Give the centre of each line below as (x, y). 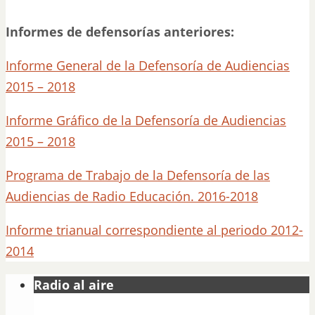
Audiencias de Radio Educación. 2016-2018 (132, 196)
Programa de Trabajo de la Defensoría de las (138, 175)
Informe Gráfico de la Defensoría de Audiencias (146, 120)
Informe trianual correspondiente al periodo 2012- (154, 230)
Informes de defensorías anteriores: (120, 32)
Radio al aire (74, 285)
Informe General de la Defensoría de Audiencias (148, 65)
